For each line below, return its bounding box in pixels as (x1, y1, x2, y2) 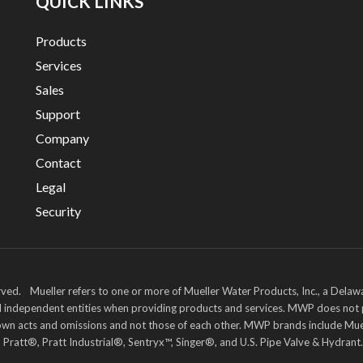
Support (36, 105, 80, 122)
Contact (36, 154, 81, 170)
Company (36, 130, 89, 146)
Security (36, 203, 81, 219)
